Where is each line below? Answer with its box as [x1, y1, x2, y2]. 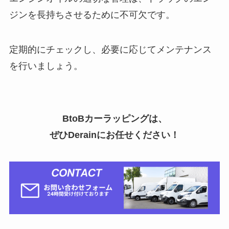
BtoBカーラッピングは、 [62, 113, 167, 124]
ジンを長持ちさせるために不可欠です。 [9, 9, 175, 20]
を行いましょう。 [9, 60, 83, 71]
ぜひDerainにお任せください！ [50, 130, 179, 141]
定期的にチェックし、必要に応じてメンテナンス [9, 44, 212, 55]
